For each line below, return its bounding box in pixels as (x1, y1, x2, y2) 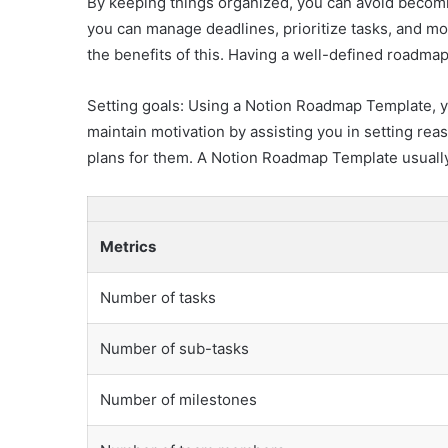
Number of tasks (100, 287, 216, 307)
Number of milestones (100, 389, 257, 409)
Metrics (100, 236, 156, 256)
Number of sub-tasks (100, 338, 249, 358)
